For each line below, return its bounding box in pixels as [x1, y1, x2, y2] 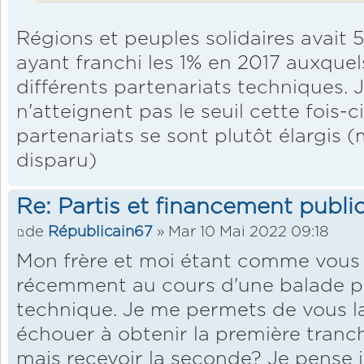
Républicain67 [48, 223, 153, 240]
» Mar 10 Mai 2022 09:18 [153, 223, 329, 240]
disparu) [16, 151, 97, 171]
